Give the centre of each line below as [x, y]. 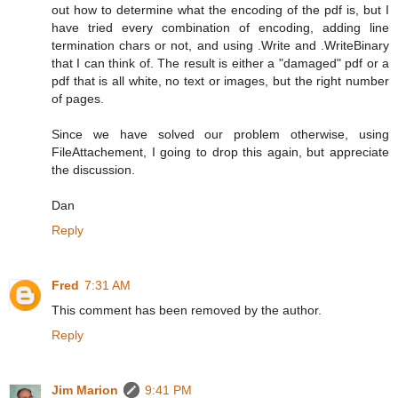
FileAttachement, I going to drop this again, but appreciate [220, 152]
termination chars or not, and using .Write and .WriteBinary [220, 45]
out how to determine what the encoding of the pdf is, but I [220, 10]
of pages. [78, 99]
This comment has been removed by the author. [187, 310]
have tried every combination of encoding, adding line [220, 28]
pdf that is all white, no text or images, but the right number [220, 81]
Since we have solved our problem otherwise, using [220, 134]
